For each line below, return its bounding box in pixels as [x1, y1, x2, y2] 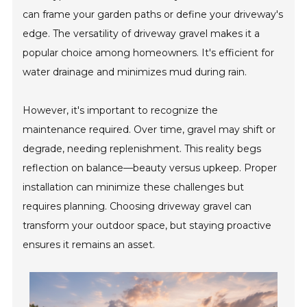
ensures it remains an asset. [23, 238, 156, 251]
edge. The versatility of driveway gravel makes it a [23, 27, 260, 40]
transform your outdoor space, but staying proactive [23, 219, 272, 232]
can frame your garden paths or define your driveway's [23, 8, 284, 21]
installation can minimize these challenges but [23, 181, 245, 193]
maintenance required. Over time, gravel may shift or [23, 123, 276, 136]
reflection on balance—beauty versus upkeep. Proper [23, 162, 278, 174]
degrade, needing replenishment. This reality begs [23, 143, 262, 155]
